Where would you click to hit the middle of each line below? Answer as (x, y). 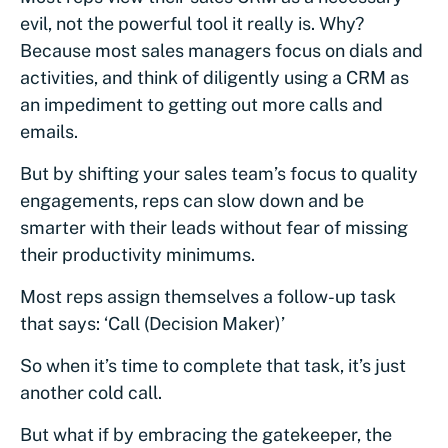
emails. (49, 131)
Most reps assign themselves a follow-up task (208, 296)
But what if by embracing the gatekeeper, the (206, 434)
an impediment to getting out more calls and (201, 104)
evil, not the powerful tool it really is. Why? (192, 23)
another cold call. (91, 392)
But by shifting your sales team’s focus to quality (219, 173)
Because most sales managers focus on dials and (221, 50)
